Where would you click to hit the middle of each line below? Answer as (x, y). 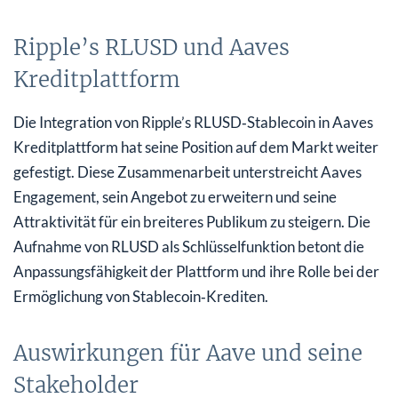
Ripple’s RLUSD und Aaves (151, 47)
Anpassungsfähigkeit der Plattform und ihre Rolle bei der (196, 271)
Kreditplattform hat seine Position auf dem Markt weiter (196, 147)
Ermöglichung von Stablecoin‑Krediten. (141, 296)
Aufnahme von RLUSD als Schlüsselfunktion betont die (189, 246)
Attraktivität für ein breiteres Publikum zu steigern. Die (192, 221)
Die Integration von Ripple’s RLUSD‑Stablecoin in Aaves (193, 122)
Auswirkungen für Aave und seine (188, 353)
